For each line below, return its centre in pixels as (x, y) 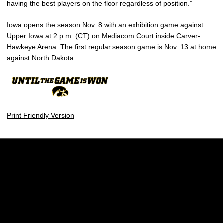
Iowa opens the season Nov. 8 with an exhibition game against (105, 25)
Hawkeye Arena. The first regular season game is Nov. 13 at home (111, 47)
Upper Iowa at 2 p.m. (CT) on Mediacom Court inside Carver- (104, 36)
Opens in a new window (96, 182)
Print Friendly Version (41, 115)
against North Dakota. (41, 58)
